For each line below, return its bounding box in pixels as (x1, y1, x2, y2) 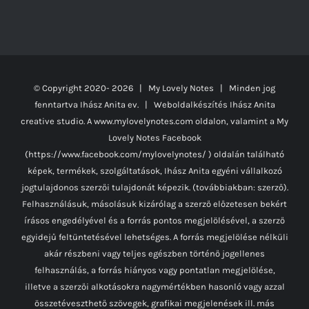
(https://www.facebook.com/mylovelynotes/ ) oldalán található (25, 148, 284, 159)
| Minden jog (214, 82, 275, 93)
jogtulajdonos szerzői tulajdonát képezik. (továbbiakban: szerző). (21, 181, 288, 192)
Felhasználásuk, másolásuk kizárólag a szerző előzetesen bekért (22, 198, 287, 209)
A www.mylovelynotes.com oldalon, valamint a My (85, 115, 288, 126)
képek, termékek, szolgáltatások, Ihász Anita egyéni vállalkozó (27, 165, 282, 176)
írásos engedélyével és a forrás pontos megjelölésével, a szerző (24, 215, 285, 226)
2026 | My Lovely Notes (112, 82, 214, 93)
